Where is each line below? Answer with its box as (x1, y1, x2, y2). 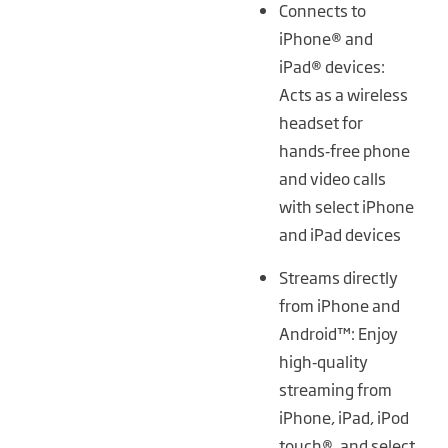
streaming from (278, 376, 392, 401)
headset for (278, 110, 363, 135)
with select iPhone (278, 194, 414, 219)
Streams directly (278, 264, 398, 289)
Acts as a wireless (278, 82, 408, 107)
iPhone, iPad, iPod (278, 404, 409, 429)
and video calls (278, 166, 386, 191)
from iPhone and (278, 292, 400, 317)
